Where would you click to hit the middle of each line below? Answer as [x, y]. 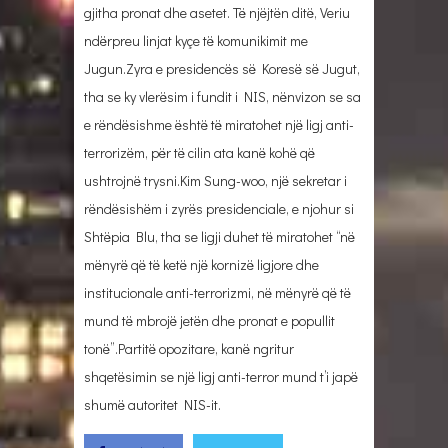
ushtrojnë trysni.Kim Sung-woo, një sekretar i [215, 180]
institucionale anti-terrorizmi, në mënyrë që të [217, 292]
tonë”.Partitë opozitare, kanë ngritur [189, 348]
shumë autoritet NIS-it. [152, 404]
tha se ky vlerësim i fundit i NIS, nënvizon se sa [222, 96]
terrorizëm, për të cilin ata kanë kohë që [199, 152]
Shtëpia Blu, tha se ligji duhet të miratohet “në [219, 236]
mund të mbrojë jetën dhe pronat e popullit [209, 320]
